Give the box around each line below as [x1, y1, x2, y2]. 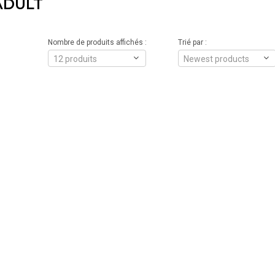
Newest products [183, 54, 249, 64]
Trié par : [177, 38, 207, 47]
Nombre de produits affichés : [47, 38, 147, 47]
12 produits [53, 54, 97, 64]
